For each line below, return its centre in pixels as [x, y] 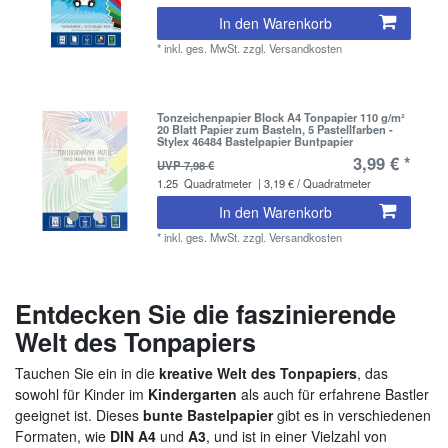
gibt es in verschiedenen [352, 414]
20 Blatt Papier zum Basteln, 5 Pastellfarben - [275, 128]
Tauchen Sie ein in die [87, 372]
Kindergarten [192, 393]
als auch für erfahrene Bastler [333, 393]
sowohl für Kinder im [81, 393]
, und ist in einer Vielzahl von [296, 435]
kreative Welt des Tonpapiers [258, 372]
